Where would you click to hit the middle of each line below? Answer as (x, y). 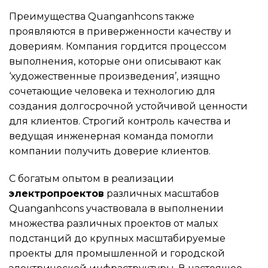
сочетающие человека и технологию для (112, 91)
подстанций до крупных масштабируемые (117, 238)
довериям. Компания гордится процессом (118, 46)
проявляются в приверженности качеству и (120, 31)
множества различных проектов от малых (113, 223)
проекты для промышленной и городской (117, 253)
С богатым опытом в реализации (92, 178)
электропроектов (57, 193)
